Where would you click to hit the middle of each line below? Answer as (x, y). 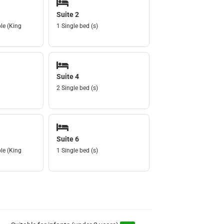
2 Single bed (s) (77, 88)
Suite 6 (68, 139)
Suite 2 (68, 14)
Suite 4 (68, 77)
